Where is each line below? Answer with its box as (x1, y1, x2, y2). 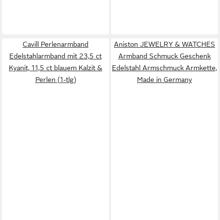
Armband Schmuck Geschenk (118, 52, 211, 60)
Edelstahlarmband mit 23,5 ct (9, 52, 102, 60)
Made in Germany (137, 75, 192, 83)
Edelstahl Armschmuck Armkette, (112, 63, 217, 72)
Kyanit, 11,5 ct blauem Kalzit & (9, 63, 102, 72)
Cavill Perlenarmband (23, 40, 88, 48)
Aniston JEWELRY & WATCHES (114, 40, 215, 48)
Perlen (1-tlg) (35, 75, 76, 83)
